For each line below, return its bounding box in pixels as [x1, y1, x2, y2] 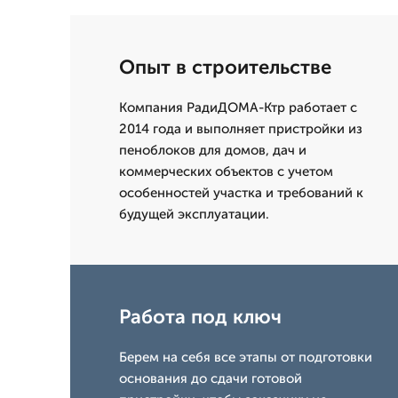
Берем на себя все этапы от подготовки [119, 349, 372, 365]
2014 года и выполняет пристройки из [119, 121, 362, 137]
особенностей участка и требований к [119, 185, 363, 201]
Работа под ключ [119, 305, 282, 329]
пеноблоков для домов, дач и [119, 142, 306, 158]
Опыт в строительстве [119, 55, 331, 79]
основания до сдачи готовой [119, 370, 302, 386]
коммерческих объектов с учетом [119, 163, 333, 179]
